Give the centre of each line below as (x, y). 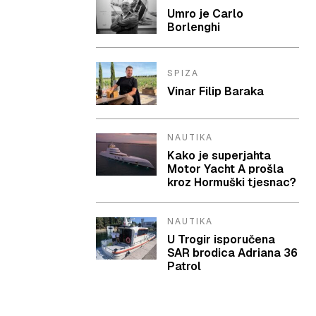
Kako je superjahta (219, 155)
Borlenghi (194, 28)
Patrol (184, 266)
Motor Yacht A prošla (226, 169)
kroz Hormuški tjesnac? (232, 182)
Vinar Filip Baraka (216, 92)
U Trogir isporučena (221, 239)
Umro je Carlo (206, 14)
